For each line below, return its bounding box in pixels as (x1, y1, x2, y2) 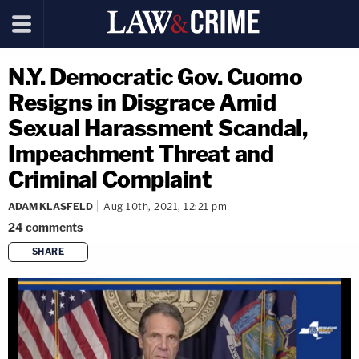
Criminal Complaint (8, 166, 212, 193)
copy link (188, 271, 228, 284)
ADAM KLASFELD (8, 200, 93, 212)
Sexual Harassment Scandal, (8, 115, 307, 142)
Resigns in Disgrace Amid (8, 89, 276, 116)
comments (26, 220, 83, 234)
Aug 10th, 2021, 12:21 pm (103, 200, 227, 212)
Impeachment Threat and (8, 140, 273, 167)
